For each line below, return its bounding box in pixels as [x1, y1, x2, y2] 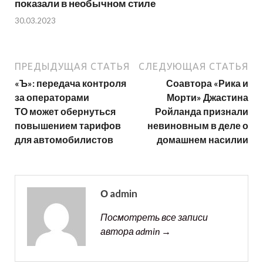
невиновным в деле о [147, 119, 248, 131]
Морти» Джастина [167, 91, 248, 103]
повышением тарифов [15, 119, 121, 131]
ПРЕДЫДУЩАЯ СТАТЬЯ [15, 60, 130, 72]
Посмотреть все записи [100, 211, 208, 222]
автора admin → [100, 225, 171, 237]
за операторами [15, 91, 89, 103]
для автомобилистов [15, 133, 113, 145]
